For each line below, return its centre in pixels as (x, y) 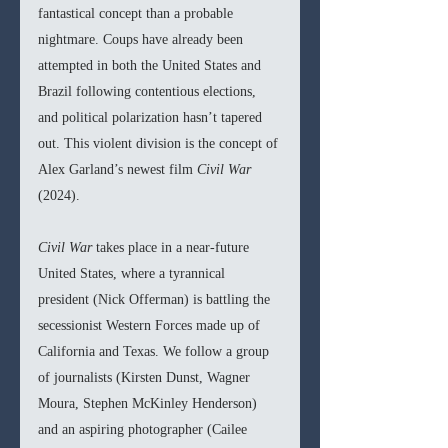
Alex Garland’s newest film (117, 170)
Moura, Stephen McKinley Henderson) (149, 404)
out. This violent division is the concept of (160, 144)
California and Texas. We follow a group (155, 352)
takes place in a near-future (174, 248)
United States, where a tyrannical (133, 274)
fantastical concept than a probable (137, 14)
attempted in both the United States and (151, 66)
